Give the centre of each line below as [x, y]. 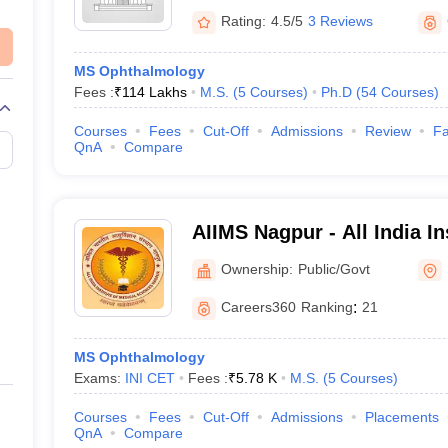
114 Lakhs [154, 92]
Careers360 [258, 307]
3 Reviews [340, 21]
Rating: [243, 21]
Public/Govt [333, 268]
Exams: [99, 378]
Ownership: [256, 268]
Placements [401, 417]
